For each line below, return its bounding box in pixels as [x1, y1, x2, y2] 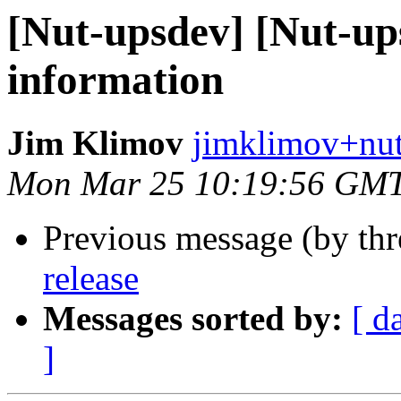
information [7, 56, 224, 103]
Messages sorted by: [43, 299, 343, 338]
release [43, 259, 139, 298]
